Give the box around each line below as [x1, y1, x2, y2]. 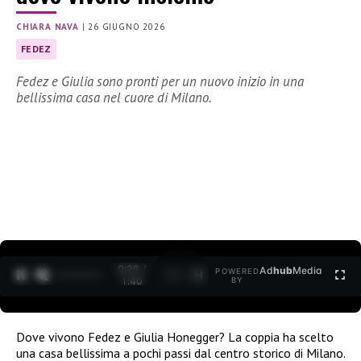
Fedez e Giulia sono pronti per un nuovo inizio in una [16, 73, 304, 91]
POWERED [215, 267, 260, 276]
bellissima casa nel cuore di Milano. [16, 89, 212, 107]
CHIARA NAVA [16, 21, 79, 33]
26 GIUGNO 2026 [88, 21, 165, 33]
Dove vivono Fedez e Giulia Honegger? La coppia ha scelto [16, 328, 334, 345]
